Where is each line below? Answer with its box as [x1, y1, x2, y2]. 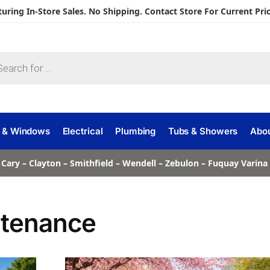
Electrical [62, 125, 103, 137]
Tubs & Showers [168, 125, 238, 137]
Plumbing [115, 125, 156, 137]
